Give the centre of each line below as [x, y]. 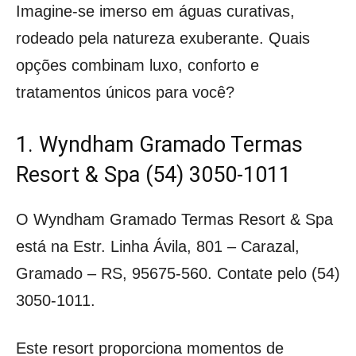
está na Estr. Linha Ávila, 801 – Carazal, [158, 246]
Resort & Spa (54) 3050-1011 [153, 174]
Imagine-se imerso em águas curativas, [155, 11]
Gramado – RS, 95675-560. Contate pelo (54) [178, 273]
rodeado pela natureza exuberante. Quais [163, 38]
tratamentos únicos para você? [125, 92]
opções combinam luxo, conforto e [137, 65]
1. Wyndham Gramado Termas [159, 144]
